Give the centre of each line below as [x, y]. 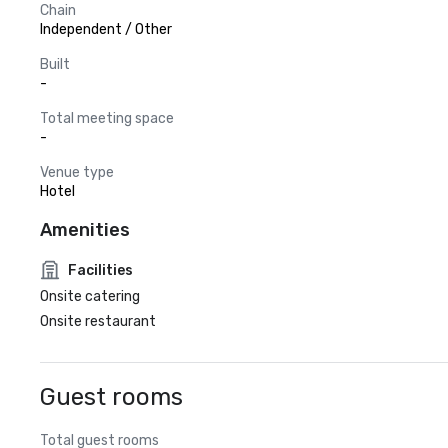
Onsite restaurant [98, 321]
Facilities [100, 270]
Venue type [77, 172]
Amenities [85, 230]
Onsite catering [90, 296]
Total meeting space [107, 118]
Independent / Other [106, 29]
